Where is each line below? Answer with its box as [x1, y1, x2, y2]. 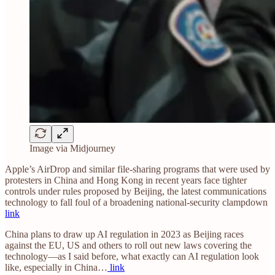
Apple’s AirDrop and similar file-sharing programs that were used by [5, 164, 270, 175]
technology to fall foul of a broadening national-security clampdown [5, 197, 268, 208]
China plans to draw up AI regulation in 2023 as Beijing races [5, 229, 244, 240]
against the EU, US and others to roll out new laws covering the [5, 240, 252, 251]
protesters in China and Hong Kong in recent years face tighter [5, 175, 247, 186]
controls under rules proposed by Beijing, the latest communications [5, 186, 266, 197]
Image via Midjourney [29, 143, 115, 154]
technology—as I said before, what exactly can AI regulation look [5, 251, 259, 262]
